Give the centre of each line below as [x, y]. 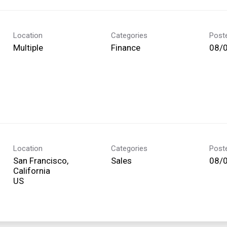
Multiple [28, 47]
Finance [126, 47]
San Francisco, [41, 160]
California [32, 171]
